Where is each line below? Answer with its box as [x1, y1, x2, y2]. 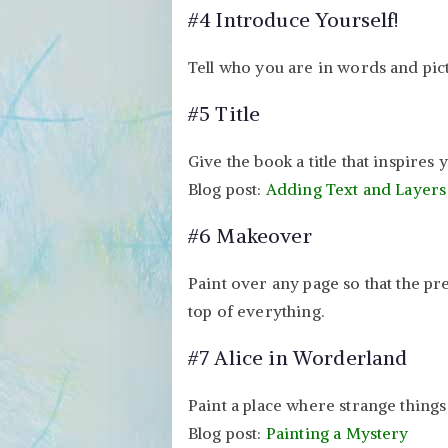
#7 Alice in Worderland [188, 344, 408, 370]
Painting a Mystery [265, 422, 409, 443]
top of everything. [188, 300, 324, 321]
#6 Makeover [188, 222, 312, 248]
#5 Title [188, 100, 261, 126]
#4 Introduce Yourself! [188, 6, 400, 32]
